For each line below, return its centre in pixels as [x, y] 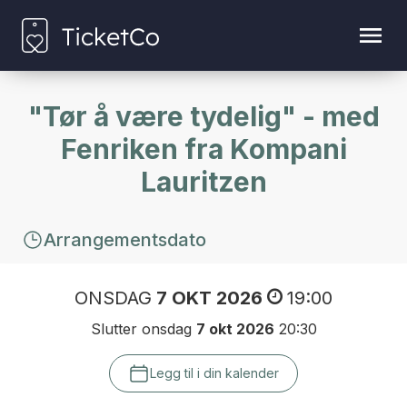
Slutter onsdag [143, 329]
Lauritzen [203, 181]
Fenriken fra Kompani [203, 149]
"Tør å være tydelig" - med [203, 116]
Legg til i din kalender [214, 373]
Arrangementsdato [125, 239]
